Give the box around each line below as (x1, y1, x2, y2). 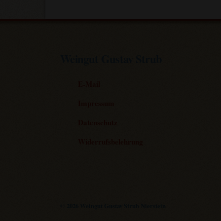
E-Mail (78, 78, 101, 90)
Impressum (78, 98, 115, 109)
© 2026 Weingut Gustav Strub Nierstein (60, 201, 166, 210)
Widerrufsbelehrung (78, 136, 144, 147)
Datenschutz (78, 117, 118, 128)
